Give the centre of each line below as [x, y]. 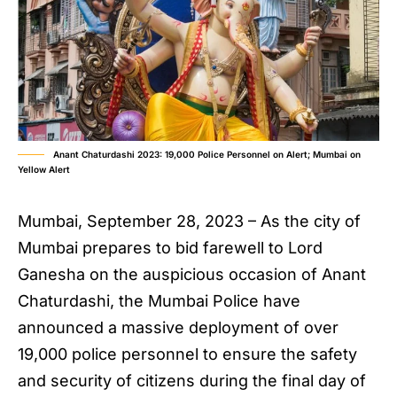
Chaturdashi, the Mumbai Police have [159, 301]
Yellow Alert [44, 170]
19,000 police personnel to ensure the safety [187, 354]
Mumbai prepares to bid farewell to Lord [170, 248]
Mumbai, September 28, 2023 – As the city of [189, 222]
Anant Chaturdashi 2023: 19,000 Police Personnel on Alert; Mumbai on [207, 155]
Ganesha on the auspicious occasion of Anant [192, 275]
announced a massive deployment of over [178, 328]
